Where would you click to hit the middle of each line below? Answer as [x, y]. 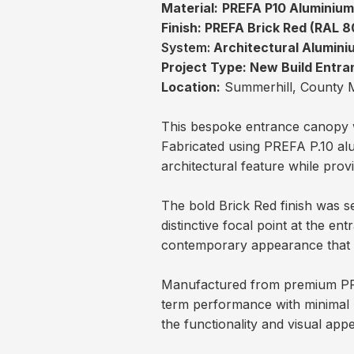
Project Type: [204, 68]
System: [188, 48]
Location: [191, 87]
